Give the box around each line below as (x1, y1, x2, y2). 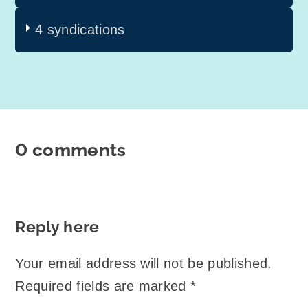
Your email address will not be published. (15, 255, 272, 271)
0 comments (15, 139, 126, 160)
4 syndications (35, 21, 125, 37)
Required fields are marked (15, 278, 191, 294)
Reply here (15, 217, 100, 236)
